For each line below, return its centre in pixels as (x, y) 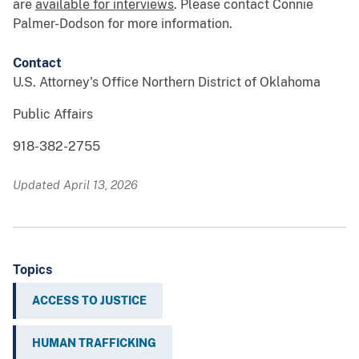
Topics (32, 270)
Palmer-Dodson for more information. (124, 24)
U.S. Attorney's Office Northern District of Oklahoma (167, 83)
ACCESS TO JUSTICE (89, 301)
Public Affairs (53, 115)
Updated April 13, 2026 (75, 185)
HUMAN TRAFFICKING (94, 343)
